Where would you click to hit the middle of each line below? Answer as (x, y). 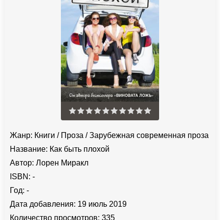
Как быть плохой (79, 149)
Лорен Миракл (62, 163)
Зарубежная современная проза (149, 136)
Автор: (22, 163)
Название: (29, 149)
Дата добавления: (43, 204)
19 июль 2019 (101, 204)
